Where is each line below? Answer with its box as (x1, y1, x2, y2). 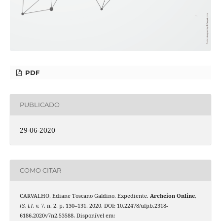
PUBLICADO (19, 101, 60, 109)
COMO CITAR (19, 166, 61, 175)
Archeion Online (149, 192, 195, 199)
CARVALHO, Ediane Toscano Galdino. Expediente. (19, 192, 150, 199)
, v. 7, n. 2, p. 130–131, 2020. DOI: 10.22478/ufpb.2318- (32, 202, 168, 209)
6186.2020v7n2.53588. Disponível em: (19, 212, 115, 219)
